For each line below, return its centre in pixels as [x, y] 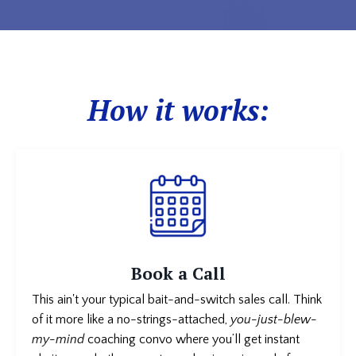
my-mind [60, 340]
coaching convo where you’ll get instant [193, 340]
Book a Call [178, 274]
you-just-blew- [274, 320]
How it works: [178, 110]
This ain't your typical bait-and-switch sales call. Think [177, 300]
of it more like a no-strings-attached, [131, 320]
